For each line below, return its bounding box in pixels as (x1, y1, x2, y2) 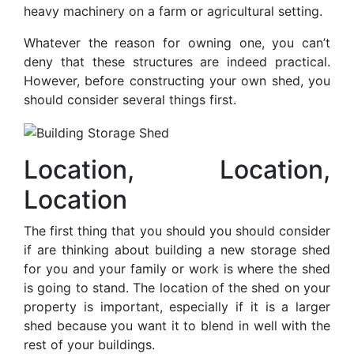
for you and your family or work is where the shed (24, 260, 330, 277)
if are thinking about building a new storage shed (24, 241, 330, 258)
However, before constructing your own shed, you (24, 73, 330, 88)
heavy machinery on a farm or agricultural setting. (24, 3, 322, 19)
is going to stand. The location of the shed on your (24, 279, 330, 296)
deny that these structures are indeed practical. (24, 54, 330, 70)
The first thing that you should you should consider (24, 222, 330, 239)
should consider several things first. (24, 92, 236, 107)
